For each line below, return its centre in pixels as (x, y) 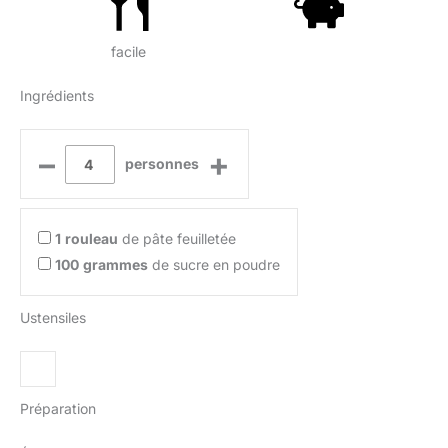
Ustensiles (53, 318)
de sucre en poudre (214, 265)
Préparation (58, 409)
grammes (115, 265)
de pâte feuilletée (177, 239)
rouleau (91, 239)
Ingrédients (57, 96)
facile (129, 51)
